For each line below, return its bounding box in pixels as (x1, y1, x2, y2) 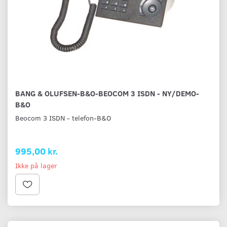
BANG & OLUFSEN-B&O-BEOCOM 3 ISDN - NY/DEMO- (15, 88, 199, 99)
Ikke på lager (15, 161, 57, 171)
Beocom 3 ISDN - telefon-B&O (15, 113, 111, 123)
